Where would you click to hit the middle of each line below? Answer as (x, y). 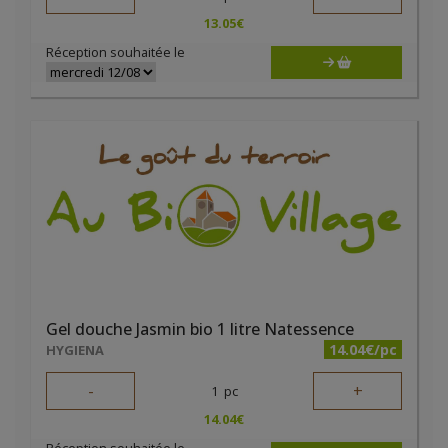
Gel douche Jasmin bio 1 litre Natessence (200, 329)
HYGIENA (75, 350)
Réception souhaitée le (115, 52)
